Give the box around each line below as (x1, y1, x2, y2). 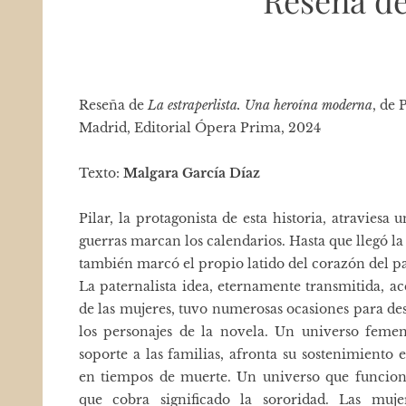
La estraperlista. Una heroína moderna (148, 97, 372, 113)
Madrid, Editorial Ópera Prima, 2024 (79, 120, 321, 136)
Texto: (79, 165, 123, 181)
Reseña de (79, 97, 148, 113)
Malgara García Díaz (123, 165, 260, 181)
